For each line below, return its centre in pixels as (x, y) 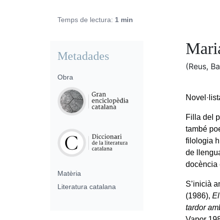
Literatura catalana (87, 187)
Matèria (69, 174)
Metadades (83, 56)
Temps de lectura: (86, 19)
